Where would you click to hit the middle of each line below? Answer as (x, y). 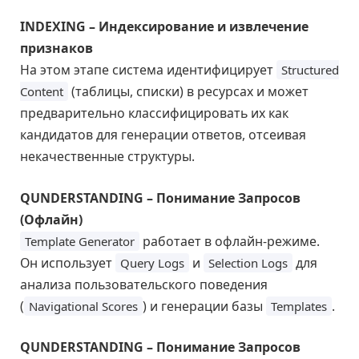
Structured (310, 70)
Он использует (68, 262)
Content (42, 92)
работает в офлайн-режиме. (230, 241)
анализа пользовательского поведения (144, 284)
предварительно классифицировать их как (154, 113)
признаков (56, 48)
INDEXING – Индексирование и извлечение (164, 27)
